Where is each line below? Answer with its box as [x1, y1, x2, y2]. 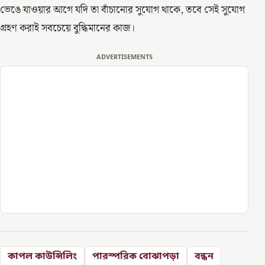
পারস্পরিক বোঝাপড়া [92, 250, 179, 263]
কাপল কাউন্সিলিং [8, 250, 77, 263]
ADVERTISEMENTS [96, 53, 153, 62]
